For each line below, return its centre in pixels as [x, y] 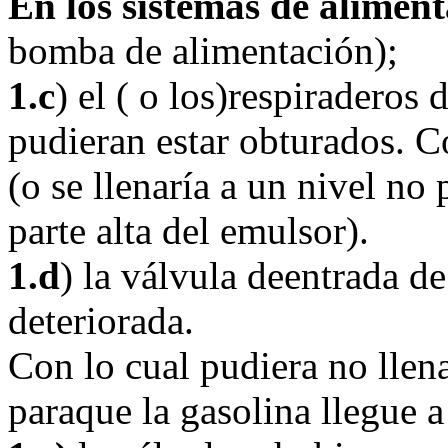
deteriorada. [101, 320]
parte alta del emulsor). [188, 230]
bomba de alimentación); [203, 50]
